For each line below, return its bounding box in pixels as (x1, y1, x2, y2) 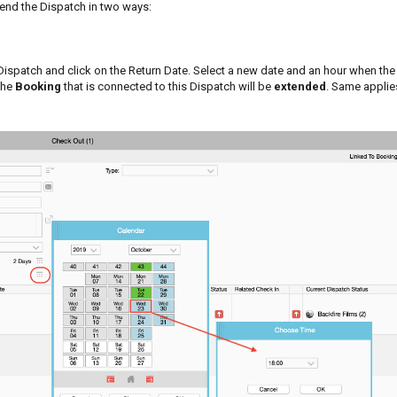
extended (274, 80, 326, 93)
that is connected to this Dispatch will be (61, 80, 274, 93)
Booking (15, 80, 61, 93)
